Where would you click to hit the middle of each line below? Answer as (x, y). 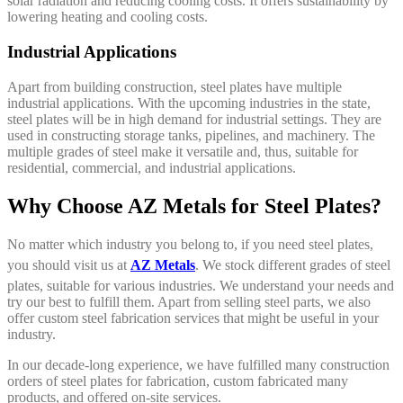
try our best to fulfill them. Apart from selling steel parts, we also (189, 301)
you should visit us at (69, 264)
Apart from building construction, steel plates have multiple (175, 86)
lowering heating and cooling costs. (107, 17)
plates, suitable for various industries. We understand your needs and (201, 285)
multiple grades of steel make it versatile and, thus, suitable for (183, 151)
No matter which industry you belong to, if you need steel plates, (190, 244)
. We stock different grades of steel (293, 264)
